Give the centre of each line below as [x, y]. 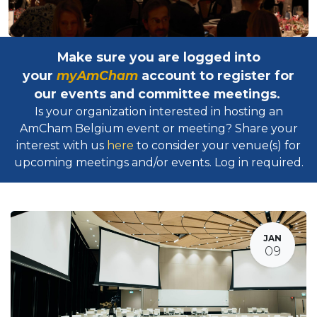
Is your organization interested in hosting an [158, 111]
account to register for [218, 75]
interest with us [62, 145]
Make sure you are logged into [158, 57]
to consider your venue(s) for [217, 145]
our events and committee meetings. [158, 93]
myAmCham [97, 75]
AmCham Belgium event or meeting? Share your [158, 128]
